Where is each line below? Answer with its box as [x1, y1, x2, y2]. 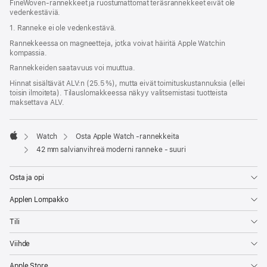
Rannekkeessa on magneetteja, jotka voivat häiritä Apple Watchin [10, 39, 225, 48]
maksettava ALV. [10, 98, 65, 107]
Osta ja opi [10, 173, 44, 182]
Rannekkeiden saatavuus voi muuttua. [10, 64, 135, 73]
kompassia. [10, 48, 47, 57]
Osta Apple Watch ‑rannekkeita [76, 132, 179, 141]
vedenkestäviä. [10, 8, 61, 17]
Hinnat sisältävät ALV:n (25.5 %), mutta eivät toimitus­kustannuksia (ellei [10, 79, 246, 88]
